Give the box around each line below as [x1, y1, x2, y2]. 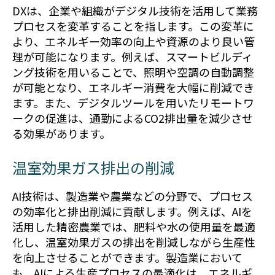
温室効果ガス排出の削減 [12, 156, 174, 178]
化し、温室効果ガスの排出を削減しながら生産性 [12, 233, 255, 250]
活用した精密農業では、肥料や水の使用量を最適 [12, 218, 255, 234]
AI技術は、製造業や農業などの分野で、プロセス [12, 187, 253, 204]
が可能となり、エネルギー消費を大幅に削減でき [12, 79, 254, 96]
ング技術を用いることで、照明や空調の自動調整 [12, 64, 254, 80]
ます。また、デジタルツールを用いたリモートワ [12, 95, 254, 111]
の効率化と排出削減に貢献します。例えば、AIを [12, 203, 252, 219]
